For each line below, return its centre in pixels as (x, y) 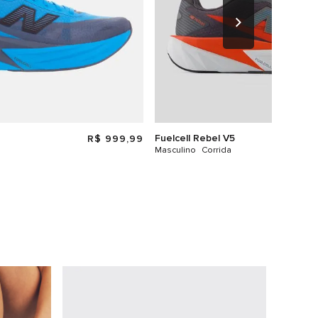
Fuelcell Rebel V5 (194, 138)
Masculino (175, 150)
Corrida (216, 150)
